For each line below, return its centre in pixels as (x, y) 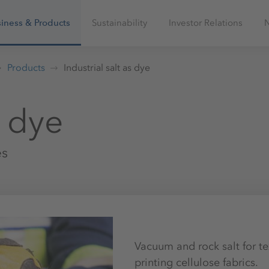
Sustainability (119, 23)
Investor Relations (205, 23)
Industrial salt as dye (107, 67)
